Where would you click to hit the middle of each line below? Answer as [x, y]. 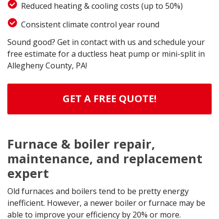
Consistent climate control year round [90, 25]
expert [28, 173]
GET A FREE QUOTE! [109, 99]
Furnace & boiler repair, [81, 144]
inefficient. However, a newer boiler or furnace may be [106, 203]
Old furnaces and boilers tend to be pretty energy [98, 191]
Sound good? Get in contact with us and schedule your [106, 42]
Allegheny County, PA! [47, 66]
